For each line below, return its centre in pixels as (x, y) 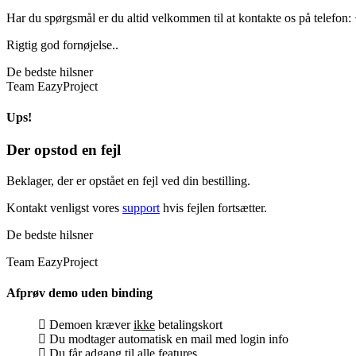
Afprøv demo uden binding (79, 293)
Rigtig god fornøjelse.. (62, 44)
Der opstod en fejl (64, 150)
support (141, 208)
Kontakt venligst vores (64, 208)
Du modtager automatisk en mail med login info (167, 339)
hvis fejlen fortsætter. (213, 208)
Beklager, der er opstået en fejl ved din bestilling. (128, 181)
